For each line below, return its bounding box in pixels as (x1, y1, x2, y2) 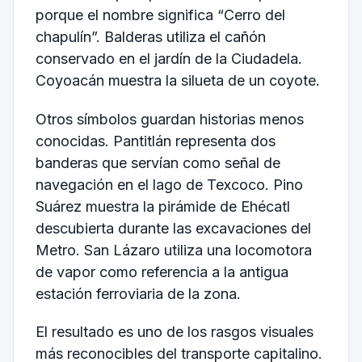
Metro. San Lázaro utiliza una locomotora (35, 241, 312, 259)
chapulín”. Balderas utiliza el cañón (35, 27, 266, 45)
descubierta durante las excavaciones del (35, 219, 311, 237)
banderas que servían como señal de (35, 154, 280, 171)
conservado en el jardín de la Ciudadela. (35, 49, 302, 67)
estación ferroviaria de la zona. (35, 284, 241, 302)
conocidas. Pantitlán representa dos (35, 132, 276, 149)
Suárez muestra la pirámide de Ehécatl (35, 197, 290, 215)
